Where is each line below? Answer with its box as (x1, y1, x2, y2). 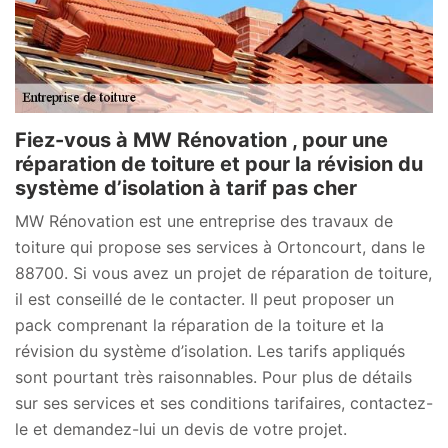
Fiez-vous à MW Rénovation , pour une (15, 127, 388, 152)
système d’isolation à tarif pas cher (15, 175, 357, 200)
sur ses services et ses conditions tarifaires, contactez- (15, 392, 433, 413)
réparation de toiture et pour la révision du (15, 151, 423, 176)
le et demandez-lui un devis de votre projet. (15, 418, 347, 439)
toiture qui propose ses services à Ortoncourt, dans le (15, 236, 425, 257)
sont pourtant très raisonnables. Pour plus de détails (15, 366, 412, 387)
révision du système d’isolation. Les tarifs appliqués (15, 340, 405, 361)
